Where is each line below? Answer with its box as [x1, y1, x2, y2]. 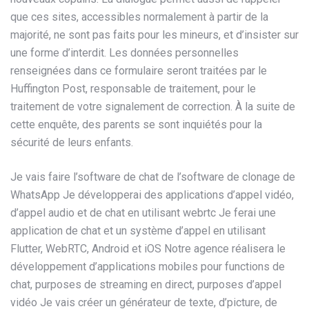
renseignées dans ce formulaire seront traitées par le [10, 64, 267, 78]
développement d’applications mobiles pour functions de [10, 260, 285, 274]
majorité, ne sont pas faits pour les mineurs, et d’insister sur [10, 28, 299, 42]
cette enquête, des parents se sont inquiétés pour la [10, 118, 262, 132]
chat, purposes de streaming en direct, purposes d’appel [10, 278, 281, 292]
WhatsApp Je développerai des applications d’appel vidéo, [10, 188, 294, 202]
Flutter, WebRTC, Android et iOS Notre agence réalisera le [10, 242, 286, 256]
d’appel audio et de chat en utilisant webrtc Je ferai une [10, 206, 276, 220]
